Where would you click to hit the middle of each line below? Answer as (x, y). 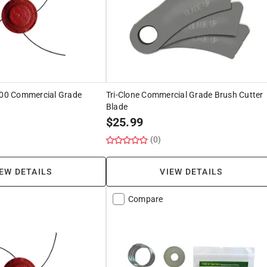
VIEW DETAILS (191, 171)
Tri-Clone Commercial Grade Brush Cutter (184, 94)
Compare (145, 199)
